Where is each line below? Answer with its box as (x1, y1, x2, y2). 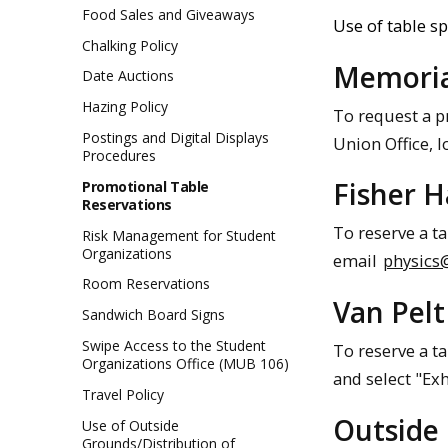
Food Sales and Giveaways (82, 4, 255, 24)
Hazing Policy (82, 97, 168, 117)
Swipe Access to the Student (82, 336, 266, 356)
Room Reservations (82, 274, 210, 294)
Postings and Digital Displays (82, 128, 269, 148)
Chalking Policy (82, 35, 178, 55)
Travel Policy (82, 384, 164, 404)
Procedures (82, 146, 156, 166)
